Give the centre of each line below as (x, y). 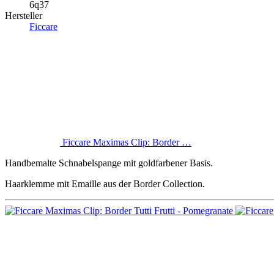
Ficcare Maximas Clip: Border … (127, 143)
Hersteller (24, 16)
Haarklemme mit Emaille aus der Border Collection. (105, 184)
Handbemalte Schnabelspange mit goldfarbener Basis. (109, 163)
